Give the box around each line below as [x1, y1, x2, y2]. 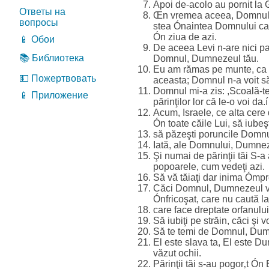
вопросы [19, 17, 58, 28]
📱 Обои [19, 34, 55, 44]
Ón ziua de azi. [153, 32, 217, 42]
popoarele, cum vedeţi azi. [153, 162, 265, 172]
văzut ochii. [153, 248, 201, 258]
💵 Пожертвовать [19, 73, 96, 83]
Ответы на [19, 7, 65, 17]
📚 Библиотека [19, 53, 84, 63]
